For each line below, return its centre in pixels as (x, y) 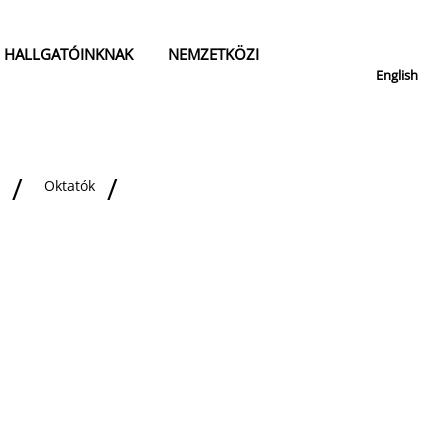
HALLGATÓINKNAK (68, 54)
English (397, 75)
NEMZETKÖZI (213, 54)
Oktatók (70, 186)
